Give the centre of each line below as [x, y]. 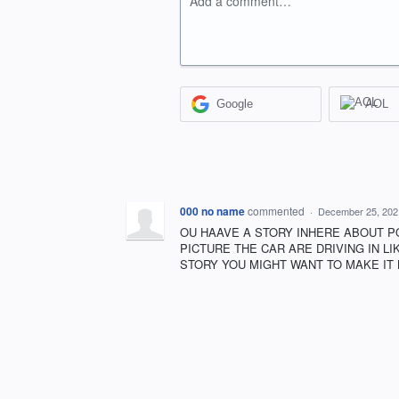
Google [235, 104]
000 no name [212, 211]
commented [277, 210]
